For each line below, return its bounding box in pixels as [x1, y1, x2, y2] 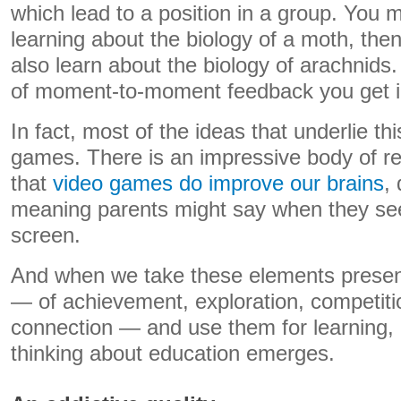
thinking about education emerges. [11, 342, 335, 365]
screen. [11, 224, 81, 247]
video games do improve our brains [53, 172, 384, 195]
